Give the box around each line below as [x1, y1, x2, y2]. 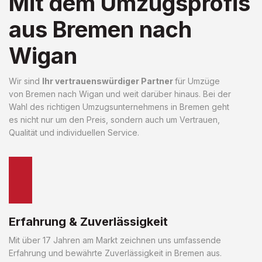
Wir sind [9, 75, 42, 86]
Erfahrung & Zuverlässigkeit [9, 214, 168, 229]
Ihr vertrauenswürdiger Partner [42, 75, 175, 86]
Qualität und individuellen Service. [9, 127, 139, 137]
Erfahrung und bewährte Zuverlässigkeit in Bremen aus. [9, 247, 222, 258]
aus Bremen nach [9, 15, 192, 43]
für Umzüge [175, 75, 220, 86]
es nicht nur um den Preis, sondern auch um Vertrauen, [9, 114, 220, 125]
